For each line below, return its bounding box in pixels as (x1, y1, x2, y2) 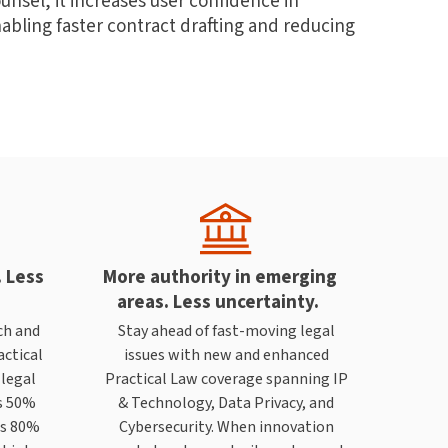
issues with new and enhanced (123, 343, 329, 365)
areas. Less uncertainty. (117, 288, 323, 314)
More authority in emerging (103, 263, 337, 289)
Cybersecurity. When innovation (118, 415, 334, 437)
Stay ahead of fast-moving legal (117, 319, 335, 341)
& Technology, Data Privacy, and (118, 391, 334, 413)
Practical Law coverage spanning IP (104, 367, 348, 389)
